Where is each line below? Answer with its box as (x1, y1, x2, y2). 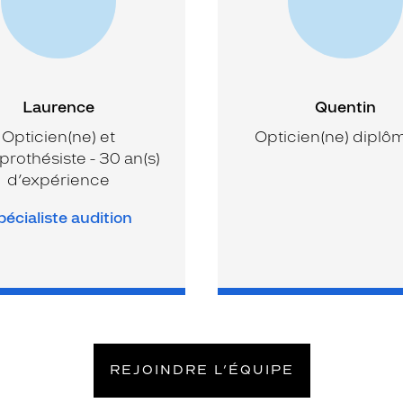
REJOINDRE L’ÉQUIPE (109, 362, 294, 378)
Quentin (314, 97, 376, 116)
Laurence (22, 97, 94, 116)
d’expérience (6, 170, 110, 189)
